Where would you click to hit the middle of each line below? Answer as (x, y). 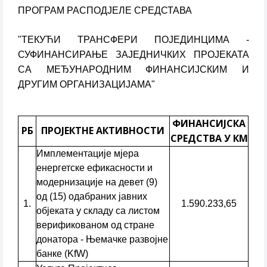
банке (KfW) (63, 254)
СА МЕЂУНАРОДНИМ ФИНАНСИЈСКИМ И (133, 69)
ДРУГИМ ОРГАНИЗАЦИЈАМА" (86, 84)
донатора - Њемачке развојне (103, 239)
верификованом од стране (96, 225)
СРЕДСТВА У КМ (209, 138)
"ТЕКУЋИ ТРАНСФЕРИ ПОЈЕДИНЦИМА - (133, 40)
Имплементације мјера (88, 153)
